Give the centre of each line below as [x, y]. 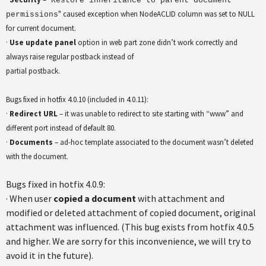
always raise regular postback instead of [70, 57]
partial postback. [33, 71]
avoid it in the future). [50, 255]
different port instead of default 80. [61, 128]
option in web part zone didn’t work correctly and [157, 42]
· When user [30, 198]
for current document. [41, 28]
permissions [32, 15]
